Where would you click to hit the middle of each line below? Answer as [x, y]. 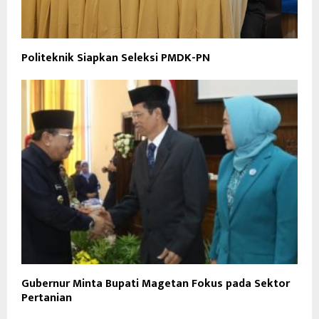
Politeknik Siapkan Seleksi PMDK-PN [116, 58]
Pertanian [47, 298]
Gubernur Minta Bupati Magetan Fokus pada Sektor [156, 283]
